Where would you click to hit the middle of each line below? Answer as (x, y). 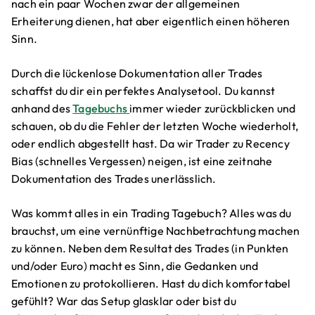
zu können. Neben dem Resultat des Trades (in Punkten (150, 249)
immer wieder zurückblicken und (213, 109)
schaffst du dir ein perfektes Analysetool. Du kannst (143, 91)
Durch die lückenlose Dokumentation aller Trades (137, 73)
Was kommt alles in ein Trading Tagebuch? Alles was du (152, 213)
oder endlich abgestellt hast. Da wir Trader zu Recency (150, 144)
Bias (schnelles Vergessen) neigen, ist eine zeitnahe (142, 161)
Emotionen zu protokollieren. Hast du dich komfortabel (151, 284)
